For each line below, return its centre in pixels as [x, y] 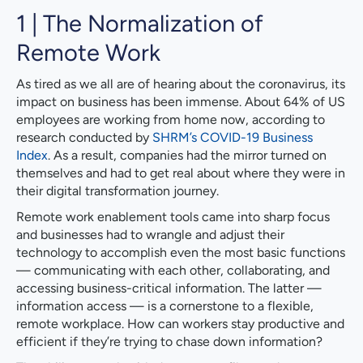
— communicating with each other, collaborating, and [173, 270]
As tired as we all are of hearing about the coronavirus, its [181, 83]
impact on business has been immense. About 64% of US [181, 101]
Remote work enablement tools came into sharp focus [173, 216]
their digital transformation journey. [117, 190]
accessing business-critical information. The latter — [169, 288]
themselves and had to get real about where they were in [181, 173]
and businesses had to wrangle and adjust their [150, 234]
